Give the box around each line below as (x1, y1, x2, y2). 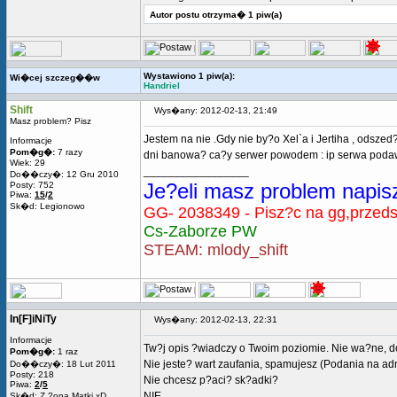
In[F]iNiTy (10, 313, 57, 325)
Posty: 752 (10, 180, 54, 190)
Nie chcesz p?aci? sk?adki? (144, 374, 278, 386)
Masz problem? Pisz (10, 116, 91, 126)
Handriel (144, 81, 180, 90)
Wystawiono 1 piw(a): (144, 71, 235, 81)
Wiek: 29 (10, 158, 45, 167)
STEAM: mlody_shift (144, 241, 288, 259)
